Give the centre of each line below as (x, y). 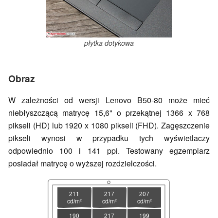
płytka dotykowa (109, 43)
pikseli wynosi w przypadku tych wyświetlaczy (109, 138)
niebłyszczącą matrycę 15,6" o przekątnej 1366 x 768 (109, 112)
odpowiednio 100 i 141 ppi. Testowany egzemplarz (109, 150)
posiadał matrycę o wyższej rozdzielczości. (82, 163)
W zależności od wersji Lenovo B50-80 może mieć (109, 100)
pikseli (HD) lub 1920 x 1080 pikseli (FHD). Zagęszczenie (109, 125)
